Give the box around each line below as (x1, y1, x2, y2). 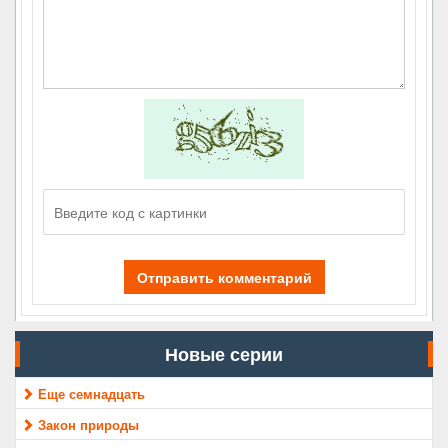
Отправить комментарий (136, 267, 312, 287)
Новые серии (165, 341, 283, 367)
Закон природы (38, 415, 139, 434)
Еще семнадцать (38, 384, 145, 403)
